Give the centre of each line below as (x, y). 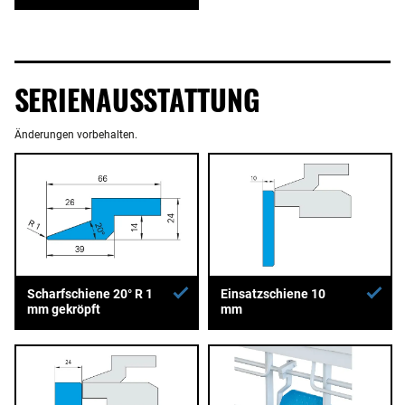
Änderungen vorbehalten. (76, 135)
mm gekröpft (64, 309)
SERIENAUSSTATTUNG (137, 99)
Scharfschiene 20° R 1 (90, 293)
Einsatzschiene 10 (273, 294)
